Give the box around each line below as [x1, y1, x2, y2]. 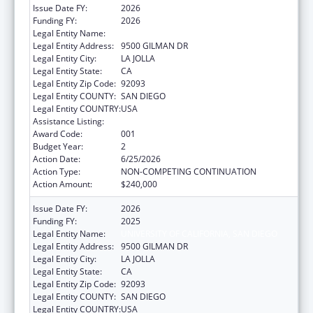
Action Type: [33, 165, 80, 177]
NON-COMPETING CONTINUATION [121, 165, 256, 177]
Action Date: [33, 152, 80, 165]
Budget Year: [33, 140, 83, 152]
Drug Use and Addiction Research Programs [121, 115, 292, 127]
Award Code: [33, 127, 82, 140]
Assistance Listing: [33, 115, 104, 127]
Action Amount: [33, 177, 92, 190]
